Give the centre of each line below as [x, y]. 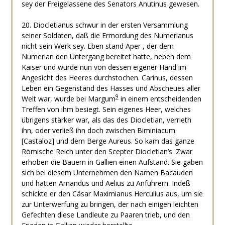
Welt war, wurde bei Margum [68, 98]
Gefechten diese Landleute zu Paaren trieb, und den [105, 214]
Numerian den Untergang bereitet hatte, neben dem [106, 56]
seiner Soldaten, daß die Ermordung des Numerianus [107, 35]
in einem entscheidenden [160, 98]
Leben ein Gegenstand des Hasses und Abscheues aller [111, 88]
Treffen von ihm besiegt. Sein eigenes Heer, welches [106, 109]
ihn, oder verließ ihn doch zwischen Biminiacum [98, 130]
